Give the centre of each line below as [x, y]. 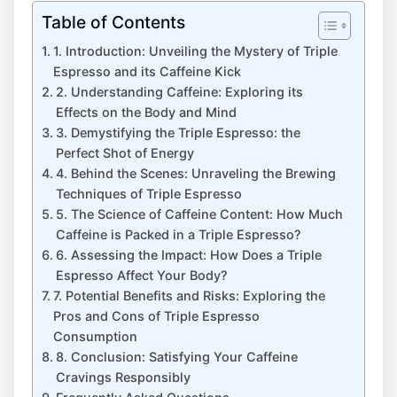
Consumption [95, 336]
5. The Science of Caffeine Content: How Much [199, 214]
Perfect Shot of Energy [125, 152]
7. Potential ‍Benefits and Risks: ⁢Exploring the [189, 295]
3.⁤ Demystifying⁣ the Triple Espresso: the [178, 132]
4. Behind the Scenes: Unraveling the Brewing [195, 173]
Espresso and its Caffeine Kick [147, 71]
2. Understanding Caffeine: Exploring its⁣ [179, 91]
